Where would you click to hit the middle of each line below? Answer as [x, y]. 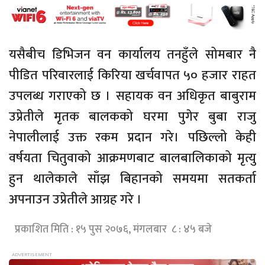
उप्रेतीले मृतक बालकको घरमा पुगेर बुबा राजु [132, 117]
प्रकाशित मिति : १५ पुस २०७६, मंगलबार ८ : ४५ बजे [113, 229]
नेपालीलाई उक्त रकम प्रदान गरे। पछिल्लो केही [132, 137]
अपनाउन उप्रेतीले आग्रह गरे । [75, 199]
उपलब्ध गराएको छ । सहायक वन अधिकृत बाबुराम [132, 96]
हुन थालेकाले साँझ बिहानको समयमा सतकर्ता [132, 179]
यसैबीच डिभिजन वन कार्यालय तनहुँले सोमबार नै [132, 54]
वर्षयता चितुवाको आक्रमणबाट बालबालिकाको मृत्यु [132, 158]
